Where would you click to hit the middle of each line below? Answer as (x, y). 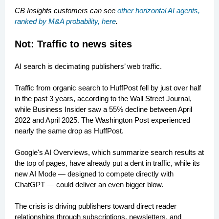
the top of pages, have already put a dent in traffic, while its (107, 163)
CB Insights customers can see (66, 11)
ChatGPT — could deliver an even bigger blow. (89, 185)
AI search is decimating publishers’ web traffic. (88, 66)
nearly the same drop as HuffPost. (69, 131)
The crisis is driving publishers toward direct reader (96, 206)
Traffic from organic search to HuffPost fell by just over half (108, 88)
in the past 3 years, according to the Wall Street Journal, (103, 99)
